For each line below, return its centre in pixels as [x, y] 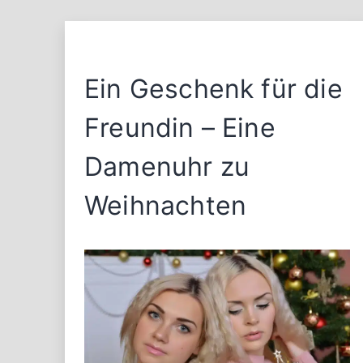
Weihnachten [166, 205]
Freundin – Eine [180, 127]
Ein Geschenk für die [214, 88]
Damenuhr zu [167, 166]
